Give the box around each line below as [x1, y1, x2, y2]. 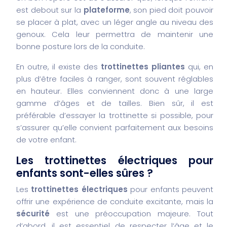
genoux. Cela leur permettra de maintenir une [16, 28, 213, 40]
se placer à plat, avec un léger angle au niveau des [16, 16, 213, 27]
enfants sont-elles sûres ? [16, 165, 153, 180]
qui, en [185, 61, 213, 72]
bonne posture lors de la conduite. [16, 41, 145, 52]
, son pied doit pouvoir [129, 4, 213, 15]
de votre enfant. [16, 134, 77, 145]
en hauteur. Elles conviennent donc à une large [16, 85, 213, 96]
